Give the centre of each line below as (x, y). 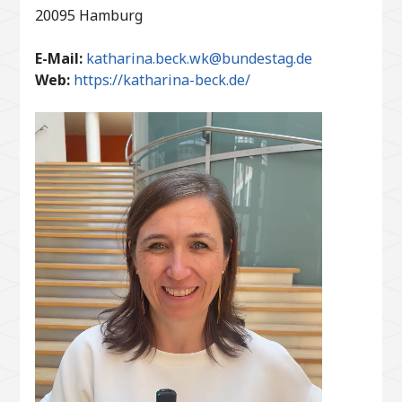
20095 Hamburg (88, 16)
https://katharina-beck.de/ (162, 80)
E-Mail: (58, 59)
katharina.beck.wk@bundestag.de (199, 59)
